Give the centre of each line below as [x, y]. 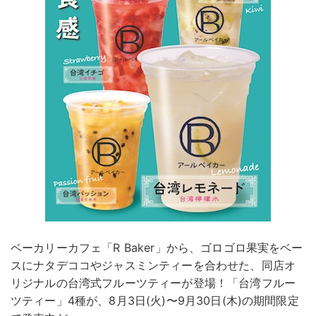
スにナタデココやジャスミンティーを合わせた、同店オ [153, 266]
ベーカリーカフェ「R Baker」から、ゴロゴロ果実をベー [157, 248]
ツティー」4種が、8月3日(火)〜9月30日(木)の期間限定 [155, 301]
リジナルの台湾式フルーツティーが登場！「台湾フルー [153, 283]
